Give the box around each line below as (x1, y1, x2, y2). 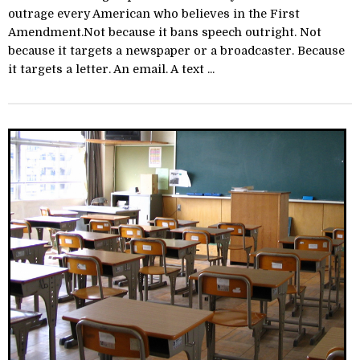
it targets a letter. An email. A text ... (8, 63, 215, 76)
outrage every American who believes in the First (8, 7, 300, 21)
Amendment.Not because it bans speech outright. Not (8, 26, 321, 39)
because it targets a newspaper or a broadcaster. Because (8, 44, 345, 58)
